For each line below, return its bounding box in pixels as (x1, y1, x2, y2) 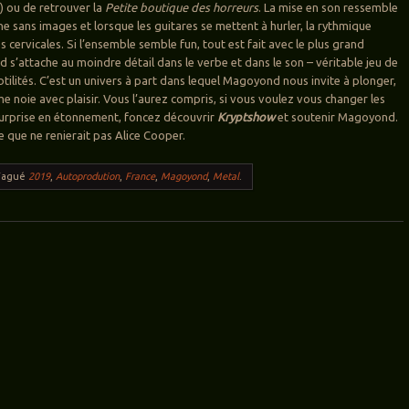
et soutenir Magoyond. (275, 110, 399, 124)
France (125, 171, 156, 183)
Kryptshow (217, 110, 276, 124)
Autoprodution (56, 171, 121, 183)
